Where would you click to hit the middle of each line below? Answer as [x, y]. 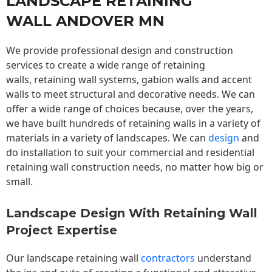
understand [223, 258]
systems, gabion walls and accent [174, 80]
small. [21, 182]
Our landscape [41, 258]
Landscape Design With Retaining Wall [132, 213]
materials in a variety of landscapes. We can [107, 138]
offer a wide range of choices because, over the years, [130, 109]
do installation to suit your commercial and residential [130, 153]
